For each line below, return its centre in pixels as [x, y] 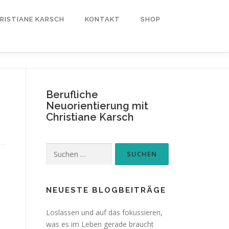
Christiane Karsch [90, 117]
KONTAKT [102, 19]
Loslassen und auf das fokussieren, [104, 212]
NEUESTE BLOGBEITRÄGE [106, 190]
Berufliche [72, 95]
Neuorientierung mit [97, 106]
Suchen [58, 148]
